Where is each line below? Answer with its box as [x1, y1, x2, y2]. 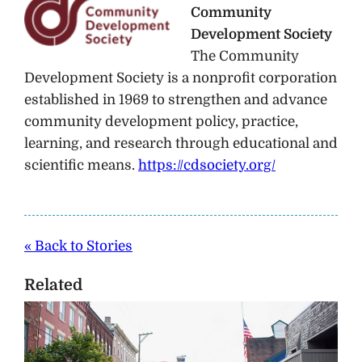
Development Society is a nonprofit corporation [24, 70, 337, 86]
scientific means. [24, 158, 138, 174]
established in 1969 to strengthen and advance [24, 92, 327, 108]
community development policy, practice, [24, 114, 298, 130]
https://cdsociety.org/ [138, 158, 276, 174]
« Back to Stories [24, 238, 133, 255]
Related [24, 276, 82, 295]
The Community [190, 48, 299, 65]
